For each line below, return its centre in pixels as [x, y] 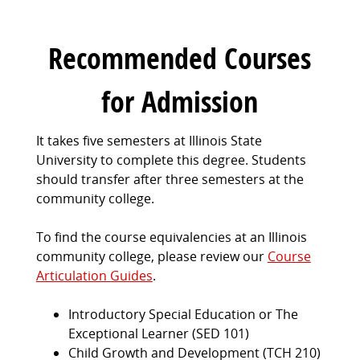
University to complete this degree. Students [171, 160]
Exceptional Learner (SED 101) [158, 334]
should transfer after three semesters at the [170, 180]
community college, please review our [151, 257]
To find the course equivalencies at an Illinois [171, 237]
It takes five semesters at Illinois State [149, 141]
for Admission [180, 102]
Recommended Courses [180, 59]
